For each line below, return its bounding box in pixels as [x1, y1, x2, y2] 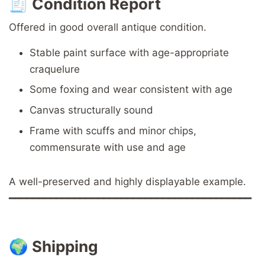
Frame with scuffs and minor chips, [30, 125, 196, 137]
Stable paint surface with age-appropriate [30, 46, 229, 59]
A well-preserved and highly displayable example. [9, 176, 246, 188]
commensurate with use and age [30, 141, 186, 153]
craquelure [30, 63, 80, 75]
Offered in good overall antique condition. [9, 21, 206, 33]
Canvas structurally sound [30, 104, 153, 117]
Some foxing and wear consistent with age [30, 83, 232, 96]
